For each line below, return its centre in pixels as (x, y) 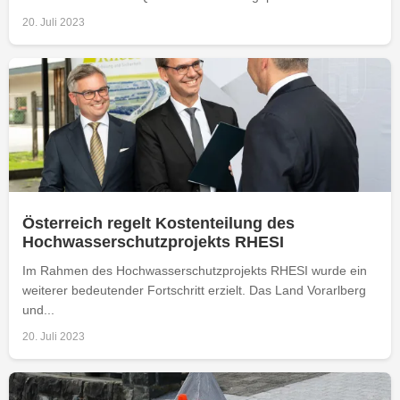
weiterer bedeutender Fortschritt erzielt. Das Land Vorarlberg (194, 290)
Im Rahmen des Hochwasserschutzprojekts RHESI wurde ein (195, 270)
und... (38, 309)
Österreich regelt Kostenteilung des (158, 223)
